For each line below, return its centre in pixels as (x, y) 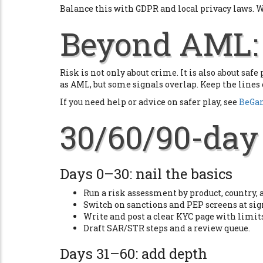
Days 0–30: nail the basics (146, 174)
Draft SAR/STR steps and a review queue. (167, 228)
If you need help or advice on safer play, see (149, 102)
